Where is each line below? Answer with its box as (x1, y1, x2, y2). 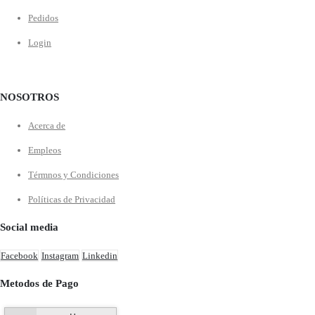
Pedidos (28, 12, 58, 23)
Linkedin (82, 250, 117, 261)
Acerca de (28, 120, 65, 131)
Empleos (28, 144, 61, 155)
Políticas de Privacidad (28, 193, 115, 205)
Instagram (41, 250, 79, 261)
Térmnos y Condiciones (28, 169, 119, 180)
